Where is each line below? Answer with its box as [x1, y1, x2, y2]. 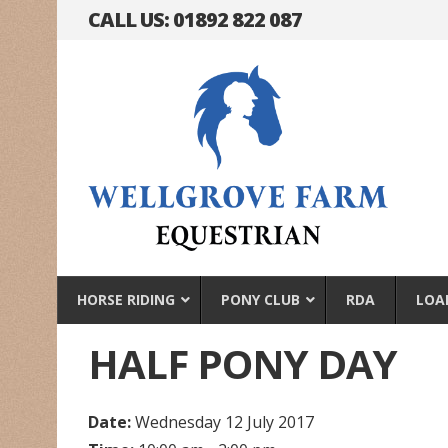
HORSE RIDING [77, 289, 175, 309]
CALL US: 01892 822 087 [87, 6, 302, 33]
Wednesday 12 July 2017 [130, 410, 314, 433]
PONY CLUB [221, 289, 300, 309]
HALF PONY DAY [87, 335, 397, 391]
